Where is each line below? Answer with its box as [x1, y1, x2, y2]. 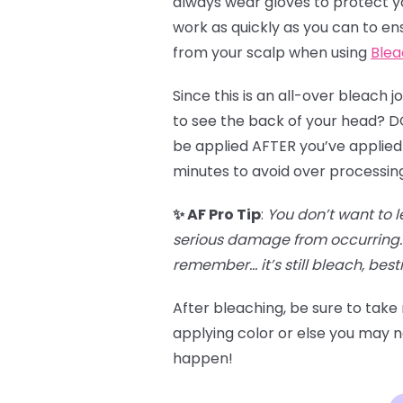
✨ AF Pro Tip [173, 204, 261, 225]
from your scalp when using [173, 42, 371, 63]
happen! [173, 348, 233, 369]
